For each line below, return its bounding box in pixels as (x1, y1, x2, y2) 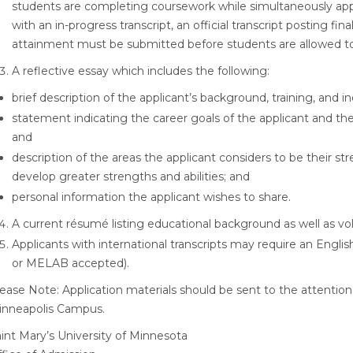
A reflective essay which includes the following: (12, 64, 269, 78)
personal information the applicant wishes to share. (12, 190, 291, 204)
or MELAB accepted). (12, 256, 129, 270)
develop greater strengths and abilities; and (12, 169, 250, 184)
